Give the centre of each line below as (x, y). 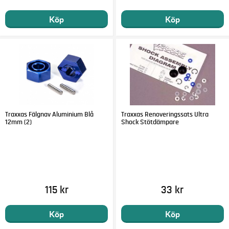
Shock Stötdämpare (150, 122)
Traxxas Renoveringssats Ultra (165, 114)
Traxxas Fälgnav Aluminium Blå (50, 114)
